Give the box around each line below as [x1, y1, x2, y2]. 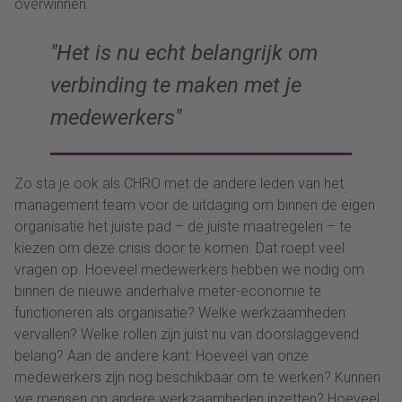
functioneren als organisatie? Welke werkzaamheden [14, 303, 345, 321]
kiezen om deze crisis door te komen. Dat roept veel [14, 239, 345, 257]
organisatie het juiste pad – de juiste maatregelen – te [14, 217, 352, 235]
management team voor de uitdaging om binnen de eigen [14, 196, 375, 214]
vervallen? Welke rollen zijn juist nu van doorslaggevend [14, 325, 359, 343]
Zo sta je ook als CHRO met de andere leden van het [14, 174, 344, 192]
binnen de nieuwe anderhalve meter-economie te [14, 282, 321, 300]
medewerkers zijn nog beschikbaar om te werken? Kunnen [14, 368, 380, 386]
